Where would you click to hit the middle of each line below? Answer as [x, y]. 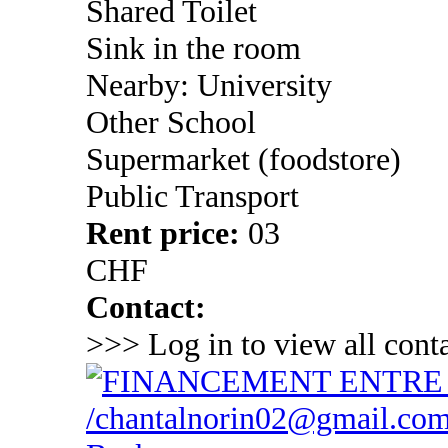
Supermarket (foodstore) [243, 159]
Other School [171, 122]
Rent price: [167, 233]
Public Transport [192, 196]
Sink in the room [193, 48]
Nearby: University [209, 85]
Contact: [146, 307]
